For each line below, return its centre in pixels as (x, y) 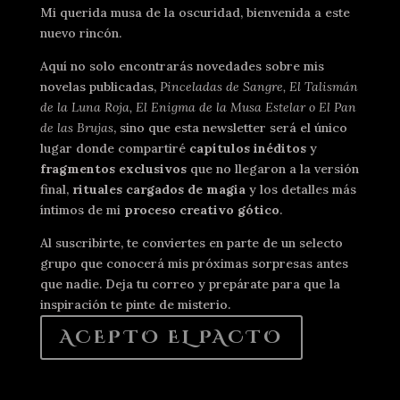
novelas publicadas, (100, 86)
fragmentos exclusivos (113, 168)
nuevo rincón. (80, 33)
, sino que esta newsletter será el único (230, 127)
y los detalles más (300, 189)
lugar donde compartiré (114, 148)
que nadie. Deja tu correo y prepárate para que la (190, 283)
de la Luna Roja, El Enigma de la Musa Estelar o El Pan (198, 107)
